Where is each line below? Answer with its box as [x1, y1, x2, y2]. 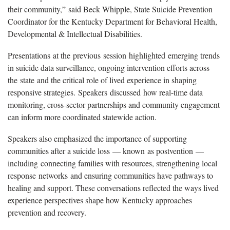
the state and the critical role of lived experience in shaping [8, 74, 197, 85]
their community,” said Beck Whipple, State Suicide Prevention [8, 3, 213, 14]
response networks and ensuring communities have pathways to [8, 169, 213, 181]
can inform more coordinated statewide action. [8, 111, 157, 122]
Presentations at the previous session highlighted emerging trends [8, 49, 220, 61]
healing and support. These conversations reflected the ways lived [8, 182, 219, 193]
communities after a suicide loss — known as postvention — [8, 145, 204, 156]
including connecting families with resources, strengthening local [8, 157, 217, 168]
